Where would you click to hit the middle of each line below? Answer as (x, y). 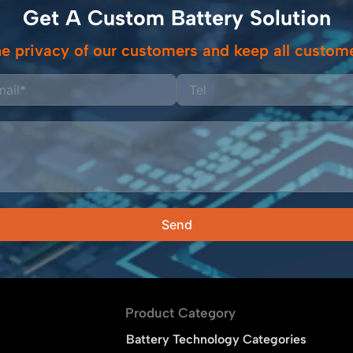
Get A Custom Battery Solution (176, 18)
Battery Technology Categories (217, 339)
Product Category (181, 312)
